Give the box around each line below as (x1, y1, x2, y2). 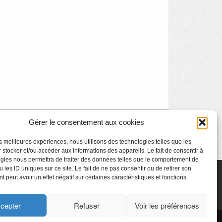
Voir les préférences (134, 200, 199, 211)
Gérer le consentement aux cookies (29, 118, 145, 126)
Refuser (73, 200, 100, 211)
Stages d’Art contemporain (69, 126, 153, 134)
